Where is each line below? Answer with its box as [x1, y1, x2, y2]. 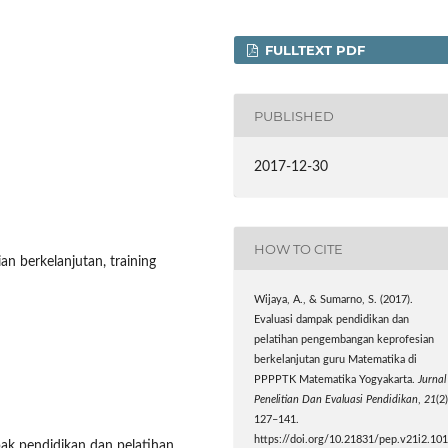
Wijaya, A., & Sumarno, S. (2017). [254, 295, 414, 306]
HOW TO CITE [254, 240, 344, 257]
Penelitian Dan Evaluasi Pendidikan [254, 395, 419, 406]
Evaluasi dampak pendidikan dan [254, 315, 410, 326]
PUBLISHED [254, 107, 335, 124]
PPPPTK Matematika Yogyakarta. [254, 375, 419, 386]
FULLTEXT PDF [261, 42, 366, 59]
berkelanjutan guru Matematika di [254, 355, 418, 366]
